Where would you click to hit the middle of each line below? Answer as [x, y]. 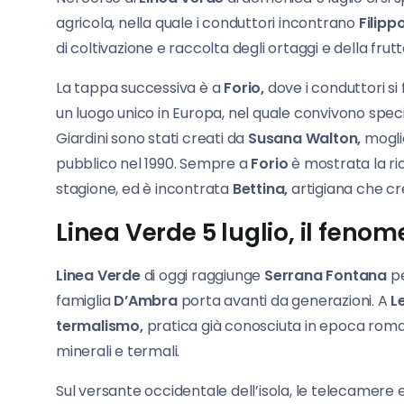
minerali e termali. [118, 352]
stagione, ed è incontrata [144, 189]
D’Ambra [146, 301]
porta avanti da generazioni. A [284, 301]
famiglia [85, 301]
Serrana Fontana [327, 276]
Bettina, [260, 189]
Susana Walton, [305, 139]
